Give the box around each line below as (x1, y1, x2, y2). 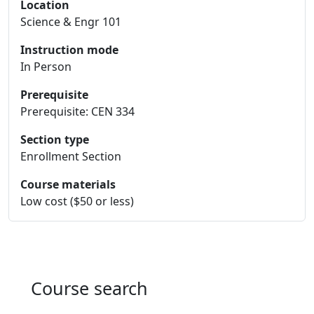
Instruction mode (20, 42, 118, 57)
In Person (20, 59, 71, 74)
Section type (20, 132, 89, 147)
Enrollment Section (20, 149, 121, 164)
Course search (31, 276, 148, 300)
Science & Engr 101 (20, 14, 121, 29)
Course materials (20, 177, 116, 192)
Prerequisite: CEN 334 (20, 104, 135, 119)
